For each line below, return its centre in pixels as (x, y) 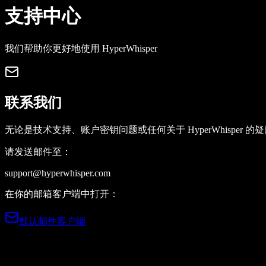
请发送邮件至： (38, 151)
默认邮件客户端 (52, 221)
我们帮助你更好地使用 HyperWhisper (81, 48)
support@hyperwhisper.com (58, 173)
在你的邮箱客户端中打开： (62, 194)
